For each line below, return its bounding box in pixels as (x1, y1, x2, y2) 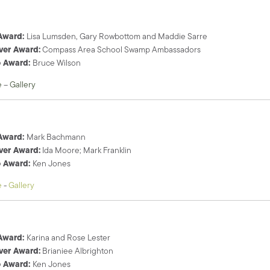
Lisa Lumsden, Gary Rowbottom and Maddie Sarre (27, 30, 208, 42)
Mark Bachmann (27, 130, 86, 143)
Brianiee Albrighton (40, 244, 118, 257)
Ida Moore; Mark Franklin (40, 143, 132, 156)
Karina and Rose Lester (27, 231, 111, 243)
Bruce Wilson (33, 56, 81, 69)
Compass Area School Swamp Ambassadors (40, 43, 201, 55)
